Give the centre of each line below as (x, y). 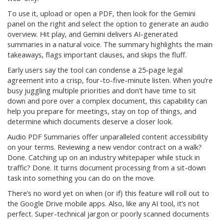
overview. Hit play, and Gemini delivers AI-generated (93, 34)
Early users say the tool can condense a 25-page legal (95, 70)
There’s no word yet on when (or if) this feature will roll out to (108, 193)
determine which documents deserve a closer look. (90, 122)
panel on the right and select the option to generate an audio (108, 24)
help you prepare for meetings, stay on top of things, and (102, 111)
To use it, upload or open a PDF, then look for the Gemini (101, 14)
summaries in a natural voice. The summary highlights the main (110, 45)
